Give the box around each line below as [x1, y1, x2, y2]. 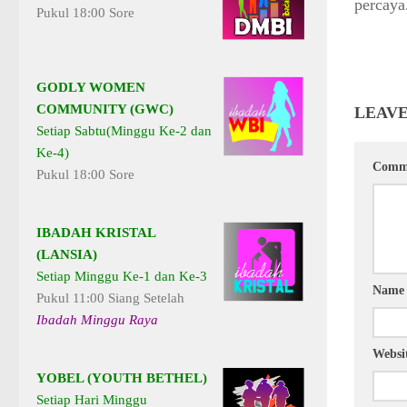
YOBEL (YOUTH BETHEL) [36, 371, 207, 386]
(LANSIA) [36, 247, 97, 263]
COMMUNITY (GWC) [36, 102, 174, 117]
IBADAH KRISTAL [36, 225, 155, 241]
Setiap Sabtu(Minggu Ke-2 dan [36, 124, 212, 139]
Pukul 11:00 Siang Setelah [36, 291, 184, 306]
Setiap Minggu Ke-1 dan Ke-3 [36, 269, 207, 284]
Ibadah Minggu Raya [36, 313, 158, 328]
